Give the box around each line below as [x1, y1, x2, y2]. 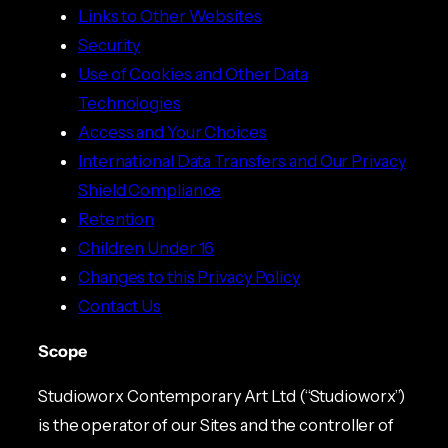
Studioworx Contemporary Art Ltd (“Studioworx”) [38, 386, 406, 407]
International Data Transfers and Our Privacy [78, 150, 406, 171]
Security [78, 34, 141, 55]
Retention [78, 208, 155, 229]
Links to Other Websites [78, 5, 262, 26]
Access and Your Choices [78, 121, 267, 142]
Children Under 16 [78, 237, 215, 258]
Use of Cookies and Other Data [78, 63, 309, 84]
